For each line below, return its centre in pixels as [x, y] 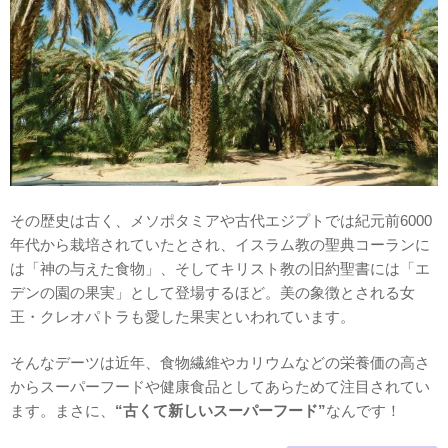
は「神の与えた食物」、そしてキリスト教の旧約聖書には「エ [220, 268]
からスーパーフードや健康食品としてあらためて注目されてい [220, 386]
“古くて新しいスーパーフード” [220, 410]
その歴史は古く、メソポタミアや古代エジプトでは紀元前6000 [221, 220]
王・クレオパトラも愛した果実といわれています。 [182, 316]
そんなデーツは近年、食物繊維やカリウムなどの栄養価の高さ [220, 362]
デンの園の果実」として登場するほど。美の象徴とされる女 [212, 292]
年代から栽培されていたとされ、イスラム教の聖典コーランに [220, 244]
